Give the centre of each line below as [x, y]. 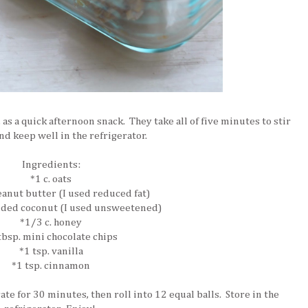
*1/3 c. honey [51, 222]
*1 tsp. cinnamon [51, 265]
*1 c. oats [51, 179]
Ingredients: [51, 164]
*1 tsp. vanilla [51, 251]
